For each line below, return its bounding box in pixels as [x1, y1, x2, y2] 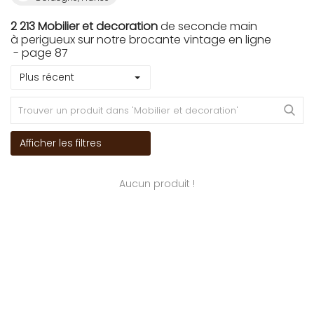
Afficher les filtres [20, 136, 102, 150]
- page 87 [11, 45, 68, 61]
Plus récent [20, 70, 74, 84]
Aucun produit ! [119, 177, 195, 191]
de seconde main [158, 18, 257, 34]
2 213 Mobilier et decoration [11, 18, 158, 34]
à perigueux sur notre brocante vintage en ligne [11, 32, 271, 48]
